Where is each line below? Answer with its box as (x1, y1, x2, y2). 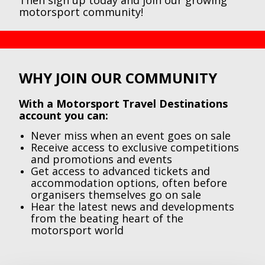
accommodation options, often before (31, 176, 227, 190)
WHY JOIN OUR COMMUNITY (19, 68, 217, 88)
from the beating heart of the (31, 211, 183, 225)
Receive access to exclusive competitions (31, 140, 239, 154)
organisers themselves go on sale (31, 188, 201, 202)
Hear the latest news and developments (31, 199, 234, 214)
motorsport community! (19, 5, 143, 19)
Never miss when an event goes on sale (31, 128, 231, 143)
